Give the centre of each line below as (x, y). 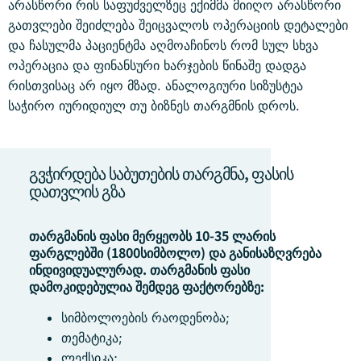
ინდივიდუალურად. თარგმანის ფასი (139, 269)
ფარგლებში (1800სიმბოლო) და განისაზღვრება (175, 252)
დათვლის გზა (77, 191)
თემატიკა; (92, 338)
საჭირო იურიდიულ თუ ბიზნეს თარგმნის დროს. (156, 106)
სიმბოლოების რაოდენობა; (145, 317)
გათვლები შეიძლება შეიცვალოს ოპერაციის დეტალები (178, 25)
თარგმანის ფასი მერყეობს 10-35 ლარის (152, 235)
